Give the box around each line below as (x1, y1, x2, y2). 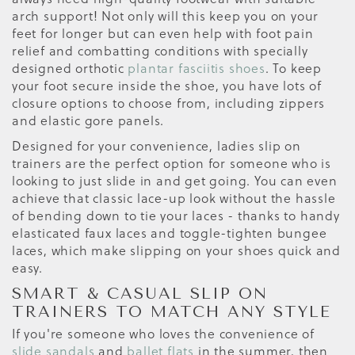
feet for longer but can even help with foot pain (12, 23, 314, 42)
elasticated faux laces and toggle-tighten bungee (12, 223, 327, 242)
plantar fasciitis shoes (128, 58, 265, 77)
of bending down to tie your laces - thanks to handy (12, 205, 340, 224)
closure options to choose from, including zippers (12, 93, 326, 112)
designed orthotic (12, 58, 128, 77)
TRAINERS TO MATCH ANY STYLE (12, 302, 331, 321)
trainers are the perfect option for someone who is (12, 153, 331, 172)
